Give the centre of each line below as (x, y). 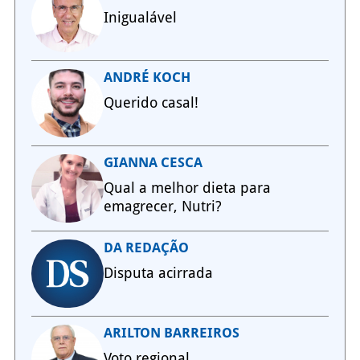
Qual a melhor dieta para (187, 187)
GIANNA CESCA (153, 162)
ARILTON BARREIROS (171, 332)
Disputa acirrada (158, 272)
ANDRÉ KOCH (147, 77)
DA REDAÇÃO (146, 247)
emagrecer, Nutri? (162, 206)
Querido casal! (151, 102)
